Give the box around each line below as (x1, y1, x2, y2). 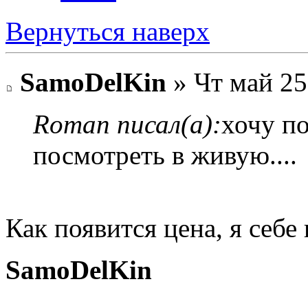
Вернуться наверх (5, 16, 210, 47)
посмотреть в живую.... (33, 140, 297, 170)
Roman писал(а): (33, 109, 221, 139)
